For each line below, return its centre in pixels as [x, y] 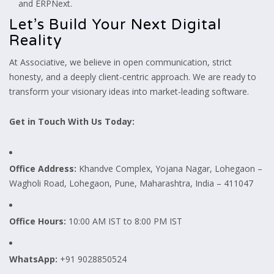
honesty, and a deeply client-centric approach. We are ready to [133, 76]
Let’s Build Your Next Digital [115, 24]
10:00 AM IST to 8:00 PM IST [124, 221]
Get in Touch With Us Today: [72, 121]
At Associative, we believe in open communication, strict [120, 62]
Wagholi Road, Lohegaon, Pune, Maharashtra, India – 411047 [131, 183]
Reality [36, 40]
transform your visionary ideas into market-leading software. [129, 91]
